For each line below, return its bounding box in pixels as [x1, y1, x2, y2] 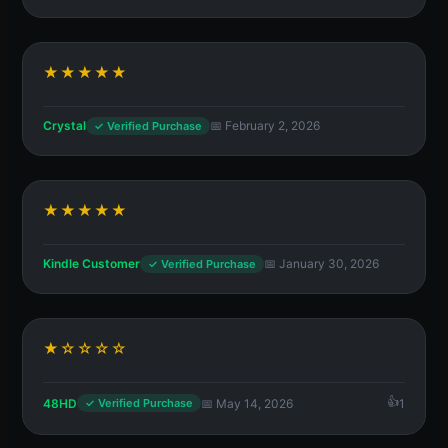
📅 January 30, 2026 [264, 256, 379, 272]
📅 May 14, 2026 [201, 395, 293, 411]
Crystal [43, 118, 86, 134]
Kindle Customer [43, 256, 140, 272]
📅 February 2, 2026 [210, 118, 320, 134]
